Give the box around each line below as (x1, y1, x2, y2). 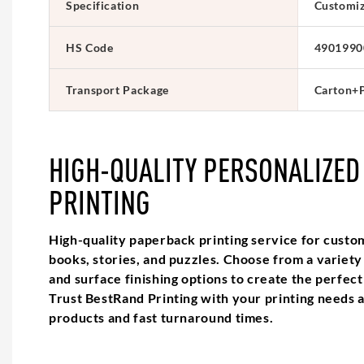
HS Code (66, 40, 114, 54)
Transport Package (66, 82, 169, 97)
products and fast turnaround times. (49, 309, 274, 325)
